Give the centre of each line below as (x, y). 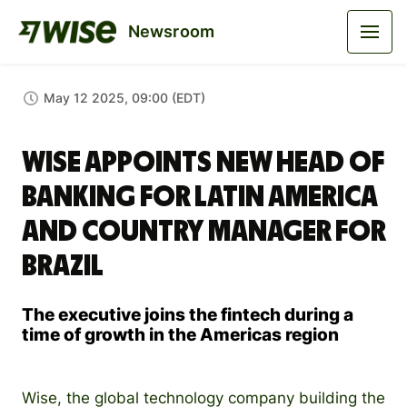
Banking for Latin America (199, 197)
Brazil (63, 266)
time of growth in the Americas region (180, 335)
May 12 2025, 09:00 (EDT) (124, 98)
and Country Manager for (203, 232)
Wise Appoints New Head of (203, 163)
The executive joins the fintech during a (188, 315)
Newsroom (171, 31)
